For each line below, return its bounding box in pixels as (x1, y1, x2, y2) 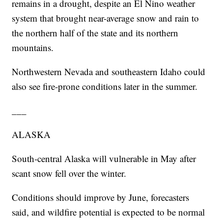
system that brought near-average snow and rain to (12, 12, 199, 25)
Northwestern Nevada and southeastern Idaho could (12, 65, 206, 78)
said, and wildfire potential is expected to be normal (12, 206, 205, 219)
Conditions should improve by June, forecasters (12, 191, 190, 204)
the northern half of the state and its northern (12, 27, 179, 39)
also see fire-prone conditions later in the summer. (12, 80, 198, 93)
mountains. (12, 41, 54, 54)
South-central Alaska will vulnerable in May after (12, 152, 196, 165)
